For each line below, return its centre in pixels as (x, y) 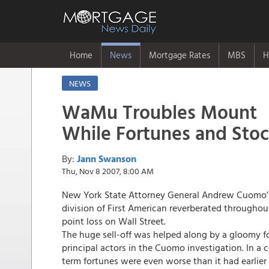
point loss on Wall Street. (114, 221)
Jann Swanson (107, 159)
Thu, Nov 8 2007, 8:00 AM (108, 171)
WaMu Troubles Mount (159, 112)
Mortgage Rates (180, 55)
